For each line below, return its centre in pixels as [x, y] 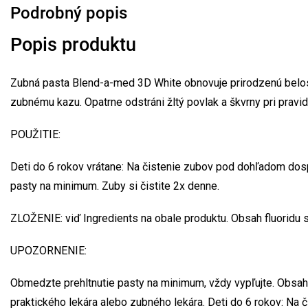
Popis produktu [73, 44]
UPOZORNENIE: [48, 250]
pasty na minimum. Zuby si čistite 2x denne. [115, 186]
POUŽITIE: [35, 134]
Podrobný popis [69, 13]
